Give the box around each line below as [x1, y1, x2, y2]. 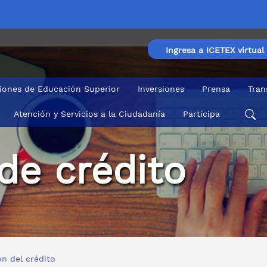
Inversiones [138, 84, 184, 94]
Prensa [202, 84, 230, 94]
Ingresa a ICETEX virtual [166, 45, 264, 55]
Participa [182, 108, 220, 119]
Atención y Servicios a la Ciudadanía [13, 108, 165, 119]
